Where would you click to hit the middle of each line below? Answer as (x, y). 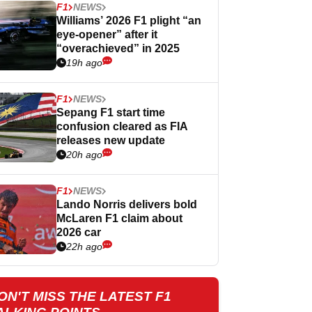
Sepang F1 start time (111, 112)
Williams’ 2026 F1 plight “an (129, 21)
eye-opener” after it (107, 34)
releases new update (111, 140)
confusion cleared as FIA (122, 126)
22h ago (84, 247)
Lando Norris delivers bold (127, 204)
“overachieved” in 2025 (118, 48)
